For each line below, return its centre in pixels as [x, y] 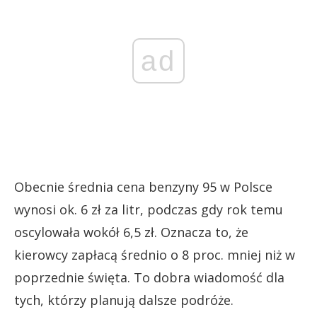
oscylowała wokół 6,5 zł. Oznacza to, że [131, 232]
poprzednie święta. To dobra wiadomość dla [149, 277]
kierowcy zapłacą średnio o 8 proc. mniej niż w [155, 255]
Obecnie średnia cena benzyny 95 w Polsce [143, 187]
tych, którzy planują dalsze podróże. [124, 300]
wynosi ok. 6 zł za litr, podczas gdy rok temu [149, 209]
